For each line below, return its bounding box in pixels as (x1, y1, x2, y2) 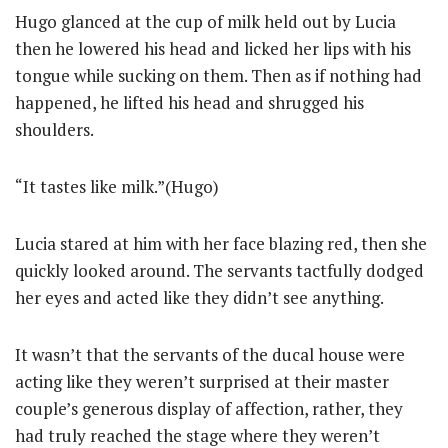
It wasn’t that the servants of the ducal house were (15, 342, 405, 366)
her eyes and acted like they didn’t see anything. (15, 285, 384, 309)
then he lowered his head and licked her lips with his (15, 36, 411, 60)
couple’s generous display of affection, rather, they (15, 396, 403, 420)
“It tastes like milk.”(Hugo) (15, 174, 219, 198)
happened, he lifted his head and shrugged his (15, 90, 364, 114)
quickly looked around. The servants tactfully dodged (15, 258, 424, 282)
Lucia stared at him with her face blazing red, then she (15, 231, 427, 255)
